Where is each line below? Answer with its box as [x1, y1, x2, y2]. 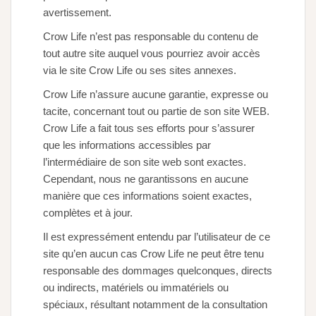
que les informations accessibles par [43, 139, 211, 152]
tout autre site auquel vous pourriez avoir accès [43, 47, 260, 60]
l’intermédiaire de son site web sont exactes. [43, 156, 246, 169]
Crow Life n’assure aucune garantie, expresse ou [43, 88, 268, 101]
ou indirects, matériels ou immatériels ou [43, 281, 229, 294]
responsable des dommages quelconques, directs [43, 265, 272, 277]
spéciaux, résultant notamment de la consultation [43, 298, 267, 311]
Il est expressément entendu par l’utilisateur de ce [43, 231, 270, 243]
